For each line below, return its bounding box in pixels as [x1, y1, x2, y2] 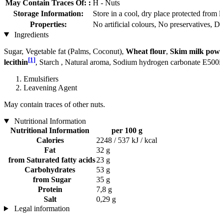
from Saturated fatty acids [4, 155, 95, 164]
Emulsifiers [24, 74, 58, 83]
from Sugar [28, 175, 71, 184]
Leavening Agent [24, 83, 77, 92]
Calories [36, 136, 64, 144]
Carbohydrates [25, 165, 75, 174]
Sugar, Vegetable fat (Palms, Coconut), [4, 47, 126, 55]
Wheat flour [126, 47, 166, 55]
